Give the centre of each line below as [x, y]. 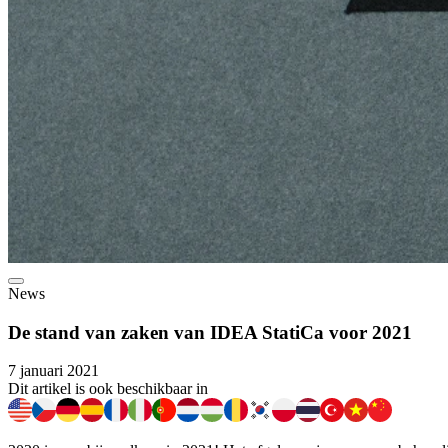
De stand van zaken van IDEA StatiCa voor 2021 [210, 332]
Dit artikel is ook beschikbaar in [108, 389]
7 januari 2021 [53, 371]
